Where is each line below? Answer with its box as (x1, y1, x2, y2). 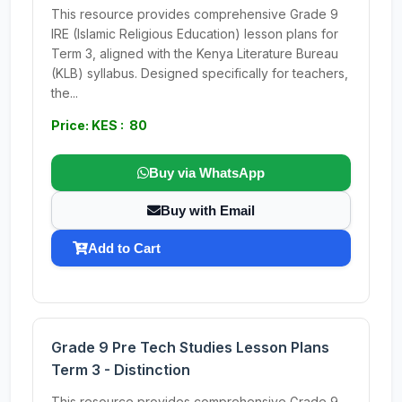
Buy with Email (161, 203, 255, 218)
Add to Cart (88, 240, 161, 256)
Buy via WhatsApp (149, 165, 265, 180)
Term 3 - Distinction (51, 361, 190, 379)
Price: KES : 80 (51, 118, 147, 133)
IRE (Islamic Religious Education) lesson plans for (51, 26, 338, 41)
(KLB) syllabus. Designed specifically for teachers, (51, 66, 348, 81)
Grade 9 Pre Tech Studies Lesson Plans (51, 338, 329, 356)
